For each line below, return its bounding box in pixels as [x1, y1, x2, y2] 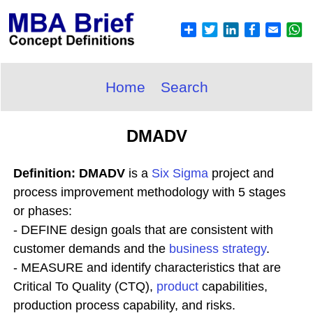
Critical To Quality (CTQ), [13, 279, 156, 293]
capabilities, [198, 279, 268, 293]
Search [160, 79, 208, 95]
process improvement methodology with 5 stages [13, 185, 286, 199]
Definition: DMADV [13, 166, 125, 180]
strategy [222, 242, 266, 256]
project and [208, 166, 274, 180]
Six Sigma [152, 166, 208, 180]
